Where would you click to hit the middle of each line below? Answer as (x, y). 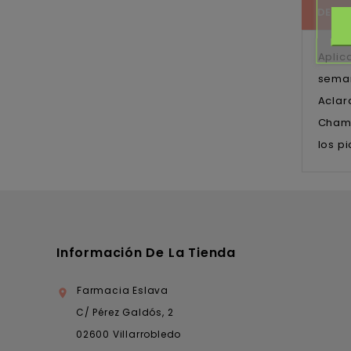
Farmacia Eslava (123, 291)
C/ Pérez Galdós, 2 (125, 313)
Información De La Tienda (146, 253)
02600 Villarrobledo (129, 335)
